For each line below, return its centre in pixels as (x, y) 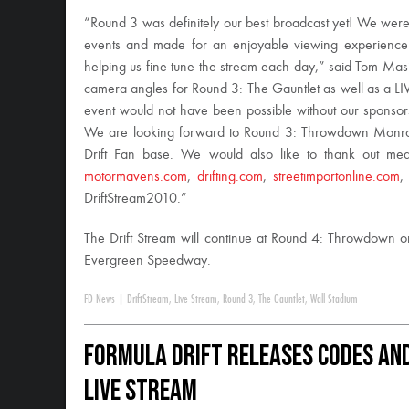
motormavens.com (136, 177)
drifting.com (230, 177)
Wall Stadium (334, 299)
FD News (100, 299)
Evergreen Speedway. (147, 261)
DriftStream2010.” (136, 199)
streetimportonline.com (336, 177)
